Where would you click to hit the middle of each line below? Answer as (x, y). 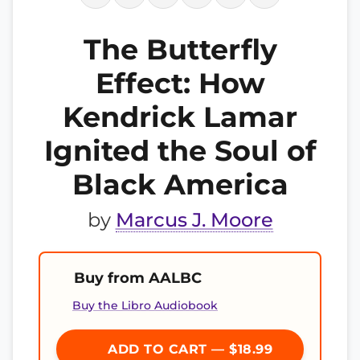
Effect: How (180, 83)
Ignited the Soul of (180, 151)
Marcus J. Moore (194, 220)
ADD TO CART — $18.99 (188, 349)
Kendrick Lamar (180, 117)
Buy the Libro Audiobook (145, 305)
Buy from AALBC (138, 278)
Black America (180, 184)
